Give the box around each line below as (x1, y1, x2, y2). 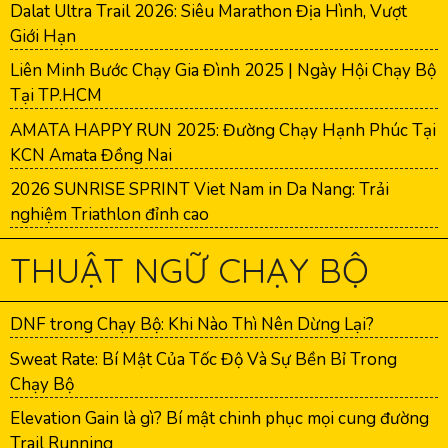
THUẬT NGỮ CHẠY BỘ (10, 248, 369, 293)
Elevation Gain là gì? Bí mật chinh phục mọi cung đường (10, 407, 429, 431)
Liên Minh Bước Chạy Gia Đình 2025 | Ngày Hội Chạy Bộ (10, 59, 436, 83)
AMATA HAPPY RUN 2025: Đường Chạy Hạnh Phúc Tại (10, 118, 436, 142)
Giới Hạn (10, 24, 76, 48)
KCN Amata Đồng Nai (10, 143, 172, 167)
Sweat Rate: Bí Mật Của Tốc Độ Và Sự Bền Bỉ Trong (10, 347, 397, 371)
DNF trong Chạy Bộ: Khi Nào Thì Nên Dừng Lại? (10, 313, 374, 337)
